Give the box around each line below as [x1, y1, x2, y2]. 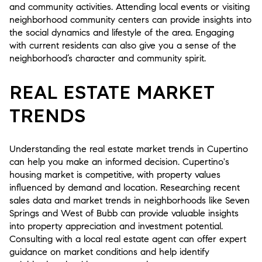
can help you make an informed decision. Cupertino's [9, 156, 229, 168]
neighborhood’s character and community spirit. [9, 52, 206, 64]
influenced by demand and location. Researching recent [9, 182, 240, 194]
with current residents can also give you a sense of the [9, 39, 236, 51]
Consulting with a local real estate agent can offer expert [9, 233, 246, 245]
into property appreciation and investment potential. [9, 220, 223, 232]
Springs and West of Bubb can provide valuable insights [9, 208, 239, 219]
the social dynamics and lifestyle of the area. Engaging [9, 26, 234, 38]
